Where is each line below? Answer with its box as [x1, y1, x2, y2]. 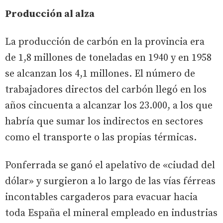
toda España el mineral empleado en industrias [5, 207, 218, 220]
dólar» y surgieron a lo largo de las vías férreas [5, 175, 216, 188]
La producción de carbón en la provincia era [5, 35, 205, 48]
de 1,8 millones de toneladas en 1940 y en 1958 [5, 51, 212, 64]
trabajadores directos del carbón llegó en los [5, 83, 207, 96]
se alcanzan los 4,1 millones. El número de [5, 67, 195, 80]
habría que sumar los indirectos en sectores [5, 115, 203, 128]
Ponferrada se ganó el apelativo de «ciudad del [5, 159, 215, 172]
